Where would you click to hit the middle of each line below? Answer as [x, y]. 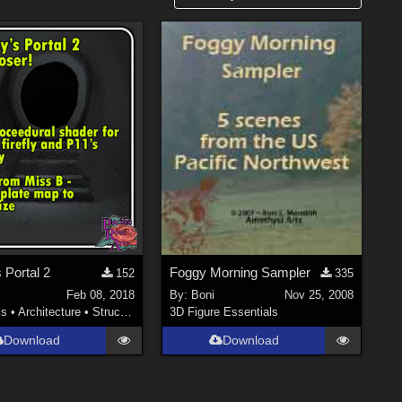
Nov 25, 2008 [319, 294]
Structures [106, 311]
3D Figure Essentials [224, 311]
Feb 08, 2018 [101, 294]
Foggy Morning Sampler [240, 273]
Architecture [49, 311]
